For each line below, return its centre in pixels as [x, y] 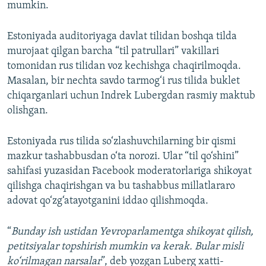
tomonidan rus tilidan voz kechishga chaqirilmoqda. [124, 66]
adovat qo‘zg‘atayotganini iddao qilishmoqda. [108, 201]
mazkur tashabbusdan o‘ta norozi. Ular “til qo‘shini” [123, 157]
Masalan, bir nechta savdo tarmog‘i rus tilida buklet [123, 81]
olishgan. [28, 111]
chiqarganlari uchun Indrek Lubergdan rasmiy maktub [131, 96]
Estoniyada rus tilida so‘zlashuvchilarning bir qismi [121, 142]
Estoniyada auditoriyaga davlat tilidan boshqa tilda [122, 37]
